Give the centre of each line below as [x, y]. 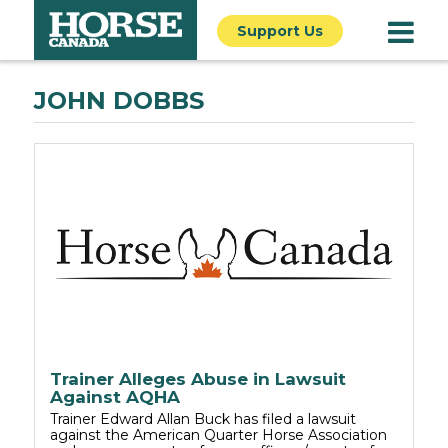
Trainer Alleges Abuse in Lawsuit [198, 378]
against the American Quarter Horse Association [218, 434]
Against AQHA [115, 396]
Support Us [280, 31]
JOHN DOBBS [119, 100]
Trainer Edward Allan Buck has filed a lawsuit [203, 418]
